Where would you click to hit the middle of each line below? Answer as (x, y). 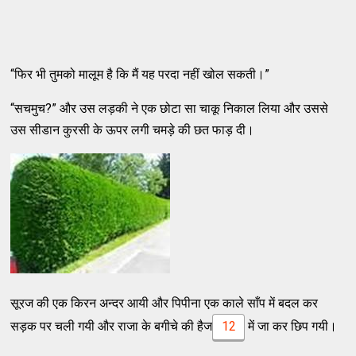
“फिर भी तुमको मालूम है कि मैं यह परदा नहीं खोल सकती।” (140, 74)
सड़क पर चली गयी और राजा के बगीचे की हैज (112, 326)
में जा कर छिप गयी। (290, 326)
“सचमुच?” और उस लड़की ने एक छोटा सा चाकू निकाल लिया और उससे (170, 108)
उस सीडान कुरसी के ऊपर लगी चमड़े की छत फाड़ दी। (133, 130)
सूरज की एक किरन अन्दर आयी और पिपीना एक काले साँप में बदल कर (164, 303)
